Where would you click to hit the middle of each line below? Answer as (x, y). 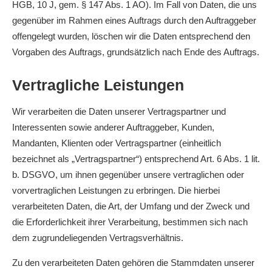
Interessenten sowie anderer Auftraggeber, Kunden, (113, 127)
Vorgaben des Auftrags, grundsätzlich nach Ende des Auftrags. (136, 52)
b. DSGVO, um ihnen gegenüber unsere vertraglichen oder (128, 175)
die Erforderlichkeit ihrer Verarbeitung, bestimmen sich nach (130, 222)
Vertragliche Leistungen (98, 85)
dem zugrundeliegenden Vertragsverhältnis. (98, 238)
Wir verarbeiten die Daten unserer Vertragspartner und (119, 111)
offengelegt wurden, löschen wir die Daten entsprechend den (131, 36)
